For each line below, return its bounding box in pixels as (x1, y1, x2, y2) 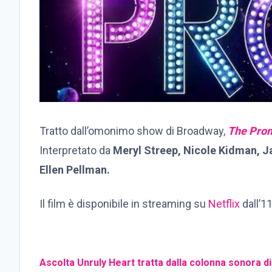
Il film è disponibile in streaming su (39, 197, 208, 211)
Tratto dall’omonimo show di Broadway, (39, 124, 228, 138)
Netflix (208, 197, 240, 211)
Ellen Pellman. (39, 163, 110, 177)
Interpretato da (39, 144, 113, 157)
